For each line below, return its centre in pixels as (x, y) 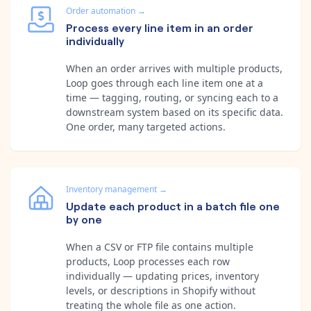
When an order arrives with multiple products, (174, 68)
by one (84, 218)
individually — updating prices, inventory (162, 276)
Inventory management (111, 189)
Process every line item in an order (160, 27)
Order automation (101, 10)
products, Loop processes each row (148, 261)
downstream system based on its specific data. (175, 112)
